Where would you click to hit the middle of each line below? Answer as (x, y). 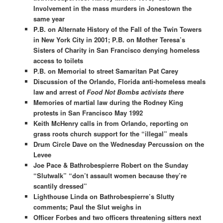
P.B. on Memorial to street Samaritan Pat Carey (106, 71)
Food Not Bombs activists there (135, 92)
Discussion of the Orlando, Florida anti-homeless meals (119, 81)
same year (49, 18)
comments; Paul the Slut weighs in (87, 207)
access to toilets (58, 60)
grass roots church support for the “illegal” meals (110, 133)
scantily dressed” (60, 186)
